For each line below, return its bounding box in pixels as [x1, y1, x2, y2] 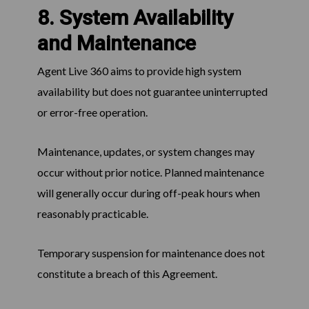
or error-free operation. [37, 106, 148, 119]
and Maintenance [37, 31, 196, 56]
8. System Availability [37, 6, 233, 30]
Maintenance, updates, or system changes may [37, 145, 255, 159]
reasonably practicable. [37, 207, 148, 221]
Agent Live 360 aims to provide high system [37, 64, 241, 78]
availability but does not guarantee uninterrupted [37, 85, 268, 99]
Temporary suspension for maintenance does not [37, 246, 265, 260]
